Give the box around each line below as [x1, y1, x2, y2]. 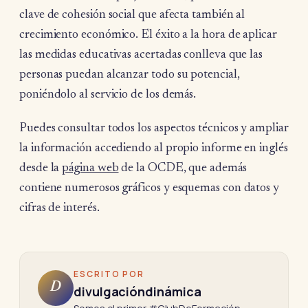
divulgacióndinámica [74, 283, 201, 300]
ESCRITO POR [74, 268, 145, 280]
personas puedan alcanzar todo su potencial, [19, 68, 240, 81]
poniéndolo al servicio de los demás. [19, 88, 197, 101]
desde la [19, 162, 63, 175]
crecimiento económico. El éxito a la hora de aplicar [19, 28, 277, 41]
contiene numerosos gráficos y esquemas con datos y [19, 182, 280, 195]
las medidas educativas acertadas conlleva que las [19, 48, 263, 61]
